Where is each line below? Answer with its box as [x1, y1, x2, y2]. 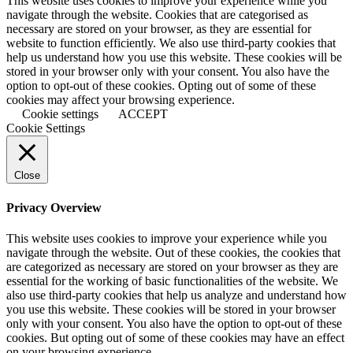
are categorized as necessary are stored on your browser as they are [6, 259, 338, 273]
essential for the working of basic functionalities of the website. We [6, 273, 338, 288]
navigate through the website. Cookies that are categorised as [6, 8, 308, 22]
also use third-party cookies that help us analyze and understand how [6, 288, 347, 302]
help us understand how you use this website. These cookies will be [6, 50, 342, 65]
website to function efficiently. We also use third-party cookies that [6, 36, 336, 50]
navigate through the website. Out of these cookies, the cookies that [6, 245, 340, 259]
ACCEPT [118, 107, 168, 121]
